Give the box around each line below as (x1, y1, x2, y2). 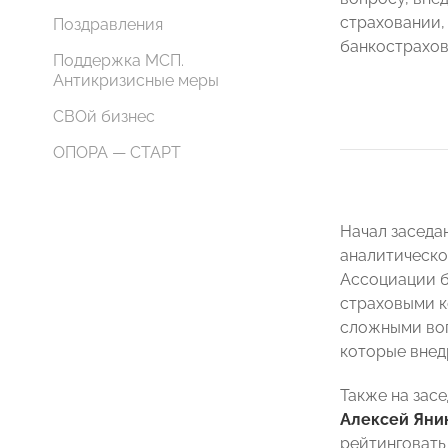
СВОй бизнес (53, 107, 155, 126)
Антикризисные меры (53, 71, 219, 90)
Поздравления (53, 15, 163, 34)
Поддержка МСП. (53, 51, 184, 70)
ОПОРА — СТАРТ (53, 143, 181, 162)
